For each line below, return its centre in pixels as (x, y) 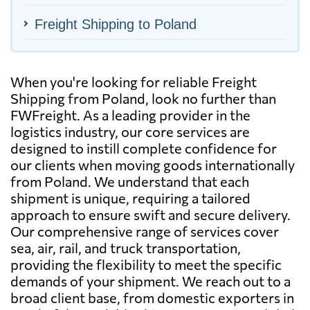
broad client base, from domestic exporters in (152, 297)
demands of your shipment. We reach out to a (151, 281)
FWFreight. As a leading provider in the (130, 115)
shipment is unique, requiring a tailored (130, 198)
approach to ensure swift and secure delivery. (151, 214)
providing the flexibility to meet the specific (146, 264)
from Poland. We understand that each (130, 181)
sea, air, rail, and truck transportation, (126, 247)
